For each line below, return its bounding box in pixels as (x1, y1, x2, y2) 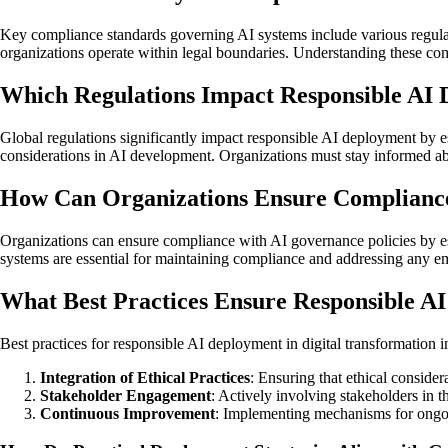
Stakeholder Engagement (40, 386, 211, 404)
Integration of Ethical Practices (40, 368, 250, 386)
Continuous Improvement (40, 404, 215, 422)
